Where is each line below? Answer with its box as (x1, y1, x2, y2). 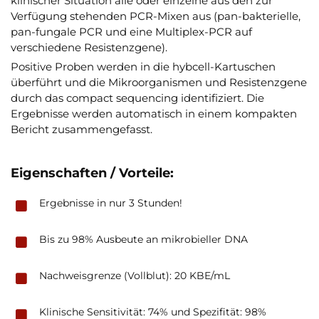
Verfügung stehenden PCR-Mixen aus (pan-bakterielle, (11, 9, 300, 23)
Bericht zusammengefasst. (11, 122, 164, 136)
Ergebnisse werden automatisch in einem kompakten (11, 106, 297, 120)
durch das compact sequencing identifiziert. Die (11, 90, 264, 105)
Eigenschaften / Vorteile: (11, 164, 174, 181)
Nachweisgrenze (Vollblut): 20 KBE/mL (39, 268, 230, 282)
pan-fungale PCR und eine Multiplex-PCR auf (11, 24, 252, 38)
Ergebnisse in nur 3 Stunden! (39, 196, 182, 209)
